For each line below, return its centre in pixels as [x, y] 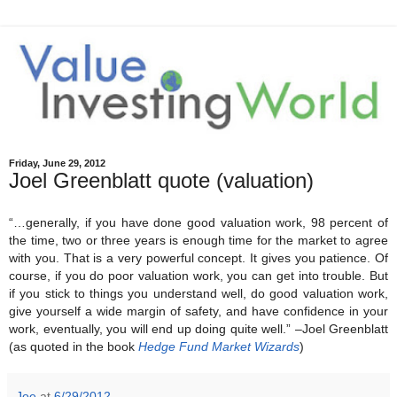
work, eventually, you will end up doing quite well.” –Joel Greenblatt [198, 329]
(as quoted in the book [74, 347]
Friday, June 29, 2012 [57, 163]
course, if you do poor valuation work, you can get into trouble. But [198, 276]
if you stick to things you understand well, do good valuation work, [198, 294]
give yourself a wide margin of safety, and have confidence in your [198, 311]
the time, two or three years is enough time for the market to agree [198, 241]
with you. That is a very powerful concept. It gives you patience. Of [198, 258]
